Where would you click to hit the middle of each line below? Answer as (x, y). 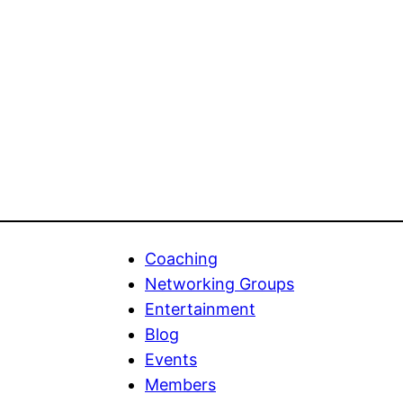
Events (171, 359)
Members (180, 384)
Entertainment (200, 309)
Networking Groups (219, 283)
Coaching (181, 258)
